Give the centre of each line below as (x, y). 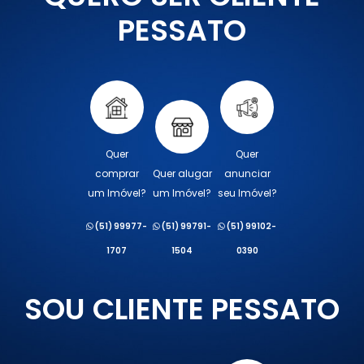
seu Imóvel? (247, 193)
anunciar (247, 174)
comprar (117, 174)
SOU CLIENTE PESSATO (182, 310)
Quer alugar (182, 174)
